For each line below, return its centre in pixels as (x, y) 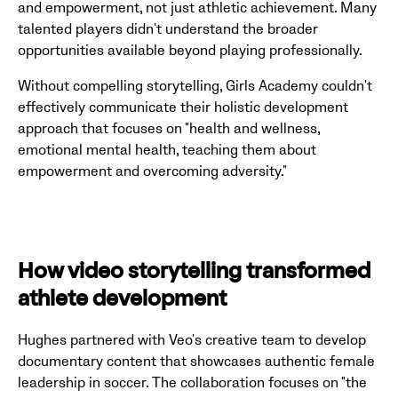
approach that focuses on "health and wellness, (169, 128)
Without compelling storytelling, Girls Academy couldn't (195, 86)
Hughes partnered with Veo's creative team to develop (192, 340)
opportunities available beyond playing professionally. (190, 50)
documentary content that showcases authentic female (196, 361)
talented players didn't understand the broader (168, 29)
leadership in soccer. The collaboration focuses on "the (192, 382)
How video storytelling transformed (194, 273)
